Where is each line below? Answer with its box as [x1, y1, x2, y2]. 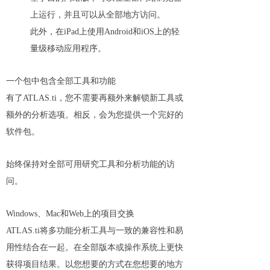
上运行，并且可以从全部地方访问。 [30, 10, 165, 19]
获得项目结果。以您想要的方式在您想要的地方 [6, 260, 183, 269]
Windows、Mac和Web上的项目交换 [6, 209, 134, 218]
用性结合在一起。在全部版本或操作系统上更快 [6, 243, 183, 252]
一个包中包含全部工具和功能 [6, 77, 116, 86]
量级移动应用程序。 [30, 44, 106, 53]
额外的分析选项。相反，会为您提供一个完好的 [6, 110, 183, 119]
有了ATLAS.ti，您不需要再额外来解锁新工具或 [6, 93, 183, 102]
